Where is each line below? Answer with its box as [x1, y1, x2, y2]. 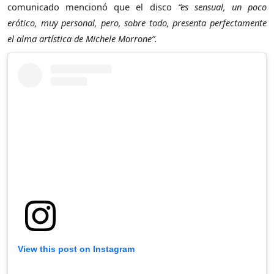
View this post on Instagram [18, 243, 135, 254]
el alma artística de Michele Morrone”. [7, 32, 157, 45]
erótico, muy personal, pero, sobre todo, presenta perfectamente [7, 16, 267, 29]
